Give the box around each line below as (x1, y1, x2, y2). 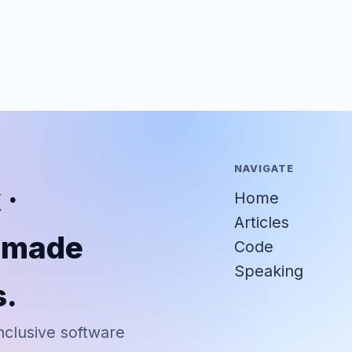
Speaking (234, 262, 304, 281)
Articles (234, 213, 290, 233)
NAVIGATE (234, 163, 295, 175)
